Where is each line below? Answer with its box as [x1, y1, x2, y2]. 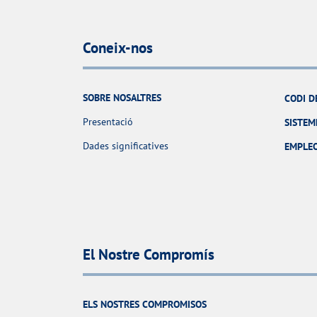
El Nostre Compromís [83, 245, 214, 265]
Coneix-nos [83, 38, 153, 58]
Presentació [83, 115, 133, 129]
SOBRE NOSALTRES [83, 91, 161, 105]
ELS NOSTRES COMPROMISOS [83, 298, 207, 311]
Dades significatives [83, 139, 168, 153]
